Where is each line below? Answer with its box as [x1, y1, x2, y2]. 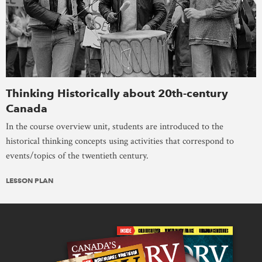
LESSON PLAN [6, 175, 53, 185]
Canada [6, 101, 47, 115]
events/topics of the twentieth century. [6, 149, 149, 162]
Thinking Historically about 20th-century [6, 86, 228, 100]
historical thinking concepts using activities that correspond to [6, 135, 234, 147]
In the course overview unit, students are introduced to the [6, 120, 223, 133]
